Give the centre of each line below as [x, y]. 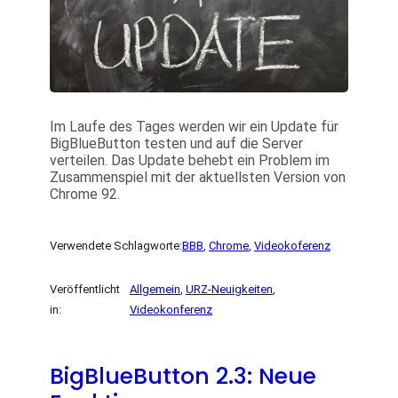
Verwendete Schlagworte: [116, 246]
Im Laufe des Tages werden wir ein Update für [194, 127]
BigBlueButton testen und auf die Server [176, 144]
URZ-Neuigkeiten [229, 290]
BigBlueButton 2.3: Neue [183, 377]
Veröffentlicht [85, 290]
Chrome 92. [85, 195]
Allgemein [155, 290]
